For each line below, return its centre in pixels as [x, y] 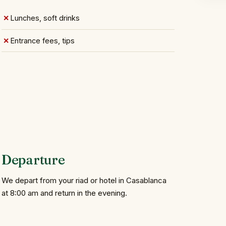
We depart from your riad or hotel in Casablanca [84, 181]
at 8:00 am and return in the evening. [65, 193]
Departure [33, 160]
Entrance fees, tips [42, 40]
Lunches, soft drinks [45, 18]
